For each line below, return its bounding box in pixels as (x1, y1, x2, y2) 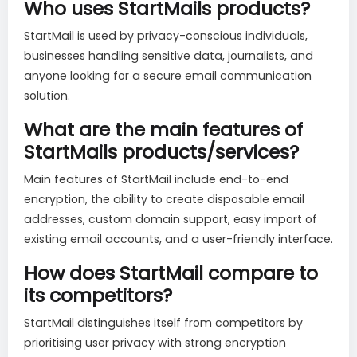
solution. (24, 88, 70, 104)
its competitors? (24, 282, 172, 309)
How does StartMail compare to (24, 260, 318, 287)
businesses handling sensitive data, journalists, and (24, 48, 313, 65)
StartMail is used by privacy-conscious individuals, (24, 28, 308, 45)
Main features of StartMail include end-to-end (24, 171, 288, 188)
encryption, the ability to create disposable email (24, 191, 304, 208)
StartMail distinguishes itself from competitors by (24, 315, 303, 331)
